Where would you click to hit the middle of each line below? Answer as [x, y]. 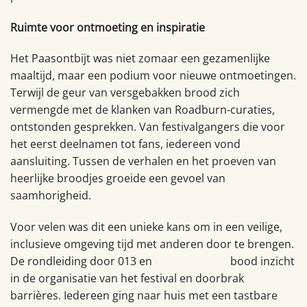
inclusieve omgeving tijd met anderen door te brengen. [152, 244]
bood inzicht [261, 261]
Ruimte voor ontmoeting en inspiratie [108, 27]
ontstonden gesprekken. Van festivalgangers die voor [148, 127]
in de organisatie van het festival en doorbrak [127, 279]
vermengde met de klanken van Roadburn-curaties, [143, 110]
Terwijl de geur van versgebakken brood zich [125, 93]
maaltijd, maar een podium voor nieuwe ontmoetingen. [153, 76]
